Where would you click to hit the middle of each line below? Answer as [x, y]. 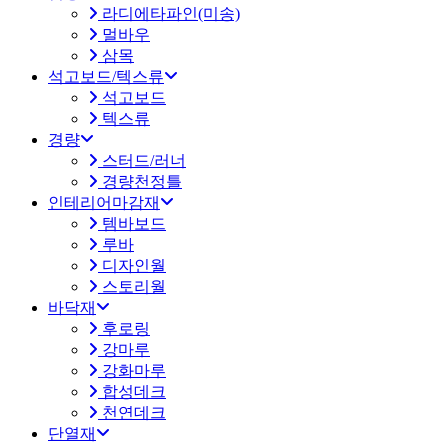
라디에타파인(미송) [169, 13]
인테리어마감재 [104, 202]
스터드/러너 [142, 160]
